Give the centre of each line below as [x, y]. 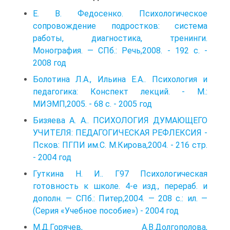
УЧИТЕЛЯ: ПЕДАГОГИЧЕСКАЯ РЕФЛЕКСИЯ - [120, 132]
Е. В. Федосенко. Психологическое [120, 13]
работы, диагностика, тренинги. [120, 38]
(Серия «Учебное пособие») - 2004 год [106, 210]
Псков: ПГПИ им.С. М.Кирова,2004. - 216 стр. [120, 145]
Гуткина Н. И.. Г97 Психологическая [120, 174]
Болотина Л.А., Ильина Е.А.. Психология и [120, 79]
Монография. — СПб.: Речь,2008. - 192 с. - [120, 50]
